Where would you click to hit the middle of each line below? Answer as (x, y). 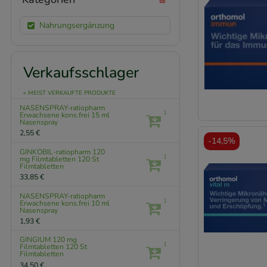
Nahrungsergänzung (77, 25)
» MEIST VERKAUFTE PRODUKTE (70, 93)
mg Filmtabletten (49, 159)
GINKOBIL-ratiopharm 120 (63, 152)
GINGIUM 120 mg (49, 240)
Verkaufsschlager (81, 73)
